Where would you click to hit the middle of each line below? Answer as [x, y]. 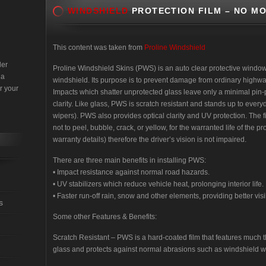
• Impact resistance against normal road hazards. [131, 172]
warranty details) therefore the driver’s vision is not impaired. [150, 140]
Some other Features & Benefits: [105, 217]
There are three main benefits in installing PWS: [129, 160]
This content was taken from [99, 47]
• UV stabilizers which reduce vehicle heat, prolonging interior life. [158, 184]
